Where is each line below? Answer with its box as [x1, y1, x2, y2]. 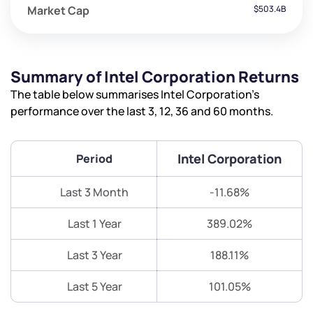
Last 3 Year [66, 247, 122, 263]
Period [76, 151, 112, 167]
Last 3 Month [60, 184, 129, 201]
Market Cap [27, 3, 89, 19]
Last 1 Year [67, 216, 122, 232]
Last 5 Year [66, 279, 122, 295]
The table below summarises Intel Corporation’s [10, 87, 259, 103]
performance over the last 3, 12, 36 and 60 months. [10, 103, 273, 119]
